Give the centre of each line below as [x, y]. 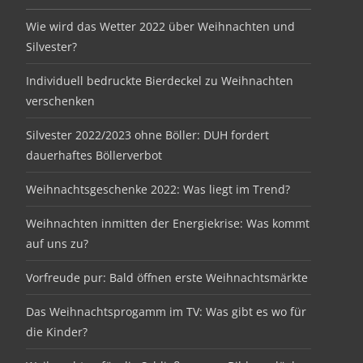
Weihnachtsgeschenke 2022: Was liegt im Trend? [158, 189]
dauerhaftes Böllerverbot [94, 155]
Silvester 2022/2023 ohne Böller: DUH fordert [147, 135]
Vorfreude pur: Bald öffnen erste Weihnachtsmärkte [167, 278]
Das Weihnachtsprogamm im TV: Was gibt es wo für [166, 312]
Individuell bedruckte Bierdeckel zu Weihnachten [160, 81]
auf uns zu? [57, 243]
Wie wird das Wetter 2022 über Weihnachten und [160, 26]
